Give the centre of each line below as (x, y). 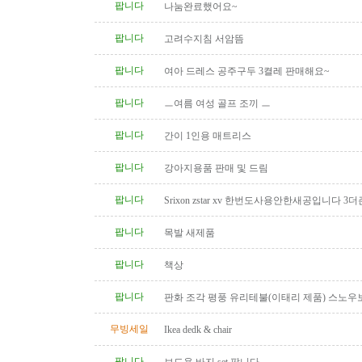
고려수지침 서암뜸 (204, 39)
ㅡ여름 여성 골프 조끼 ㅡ (217, 103)
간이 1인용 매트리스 (208, 136)
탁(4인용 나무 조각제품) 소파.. (229, 307)
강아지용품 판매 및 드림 (216, 168)
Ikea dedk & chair (198, 330)
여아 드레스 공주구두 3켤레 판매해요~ (247, 71)
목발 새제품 (189, 233)
